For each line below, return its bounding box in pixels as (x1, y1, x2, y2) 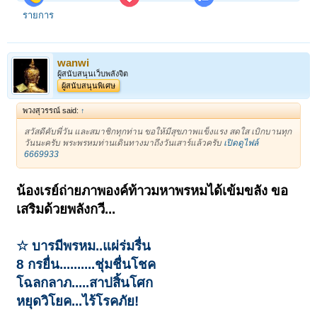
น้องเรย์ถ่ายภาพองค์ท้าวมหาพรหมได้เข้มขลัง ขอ (16, 183, 289, 198)
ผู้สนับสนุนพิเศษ (62, 81, 115, 91)
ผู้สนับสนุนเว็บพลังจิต (57, 69, 128, 79)
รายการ (23, 9, 54, 21)
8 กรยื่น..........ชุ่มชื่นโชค (16, 256, 156, 272)
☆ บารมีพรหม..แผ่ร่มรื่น (16, 238, 151, 253)
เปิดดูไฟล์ (224, 138, 259, 149)
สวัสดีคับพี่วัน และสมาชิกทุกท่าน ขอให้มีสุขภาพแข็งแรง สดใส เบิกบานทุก (24, 127, 292, 137)
